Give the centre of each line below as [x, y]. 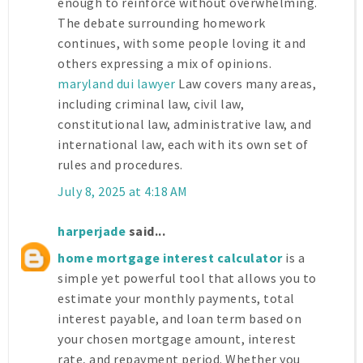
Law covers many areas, [246, 84]
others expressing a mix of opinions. [164, 64]
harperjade [92, 231]
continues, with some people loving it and [182, 43]
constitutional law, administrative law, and [185, 124]
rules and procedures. [120, 165]
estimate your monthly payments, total [176, 299]
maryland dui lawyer [117, 84]
